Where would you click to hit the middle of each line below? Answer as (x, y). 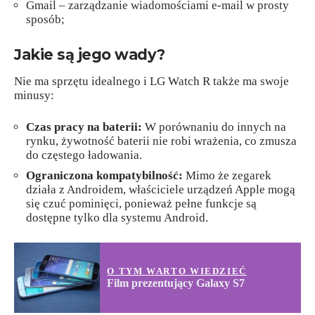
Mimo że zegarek (227, 175)
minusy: (34, 95)
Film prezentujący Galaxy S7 (176, 283)
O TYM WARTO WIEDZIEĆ (177, 271)
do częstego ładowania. (84, 155)
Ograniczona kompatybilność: (104, 175)
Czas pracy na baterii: (84, 127)
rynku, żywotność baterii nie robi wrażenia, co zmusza (161, 141)
